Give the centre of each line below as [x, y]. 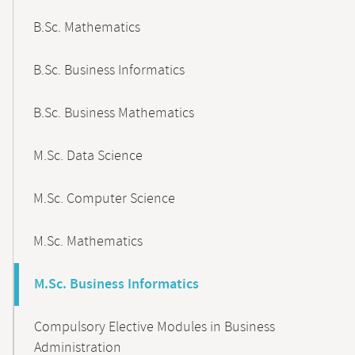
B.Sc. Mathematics [87, 28]
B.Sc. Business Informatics [109, 71]
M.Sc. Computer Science [104, 199]
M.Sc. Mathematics [88, 242]
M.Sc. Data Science [88, 156]
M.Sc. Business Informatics [116, 284]
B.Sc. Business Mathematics [114, 113]
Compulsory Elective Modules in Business [155, 327]
